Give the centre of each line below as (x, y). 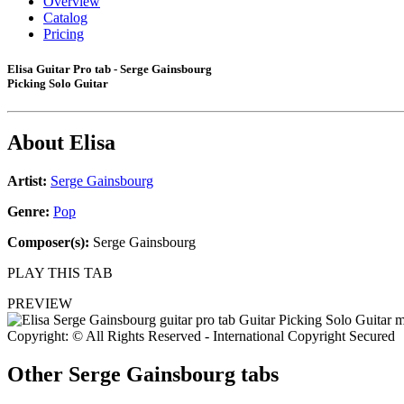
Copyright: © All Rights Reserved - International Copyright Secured (201, 336)
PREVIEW (40, 304)
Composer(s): (48, 243)
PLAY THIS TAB (60, 273)
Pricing (64, 34)
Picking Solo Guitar (58, 84)
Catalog (65, 18)
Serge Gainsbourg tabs (174, 375)
